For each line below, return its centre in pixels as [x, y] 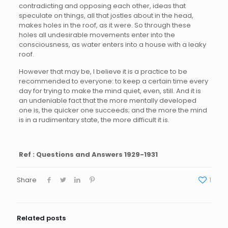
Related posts [41, 218]
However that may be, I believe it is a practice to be [103, 71]
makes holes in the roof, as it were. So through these [105, 25]
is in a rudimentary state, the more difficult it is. [94, 120]
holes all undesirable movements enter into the [97, 35]
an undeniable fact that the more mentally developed [107, 100]
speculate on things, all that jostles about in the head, [106, 15]
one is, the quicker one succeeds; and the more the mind [113, 110]
